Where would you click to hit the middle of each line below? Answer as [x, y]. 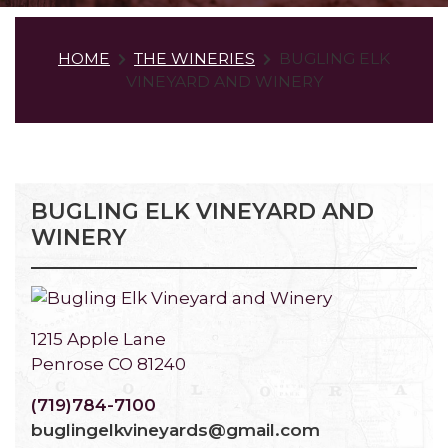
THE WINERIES [194, 58]
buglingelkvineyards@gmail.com [175, 430]
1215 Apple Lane [98, 339]
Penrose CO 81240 [108, 364]
